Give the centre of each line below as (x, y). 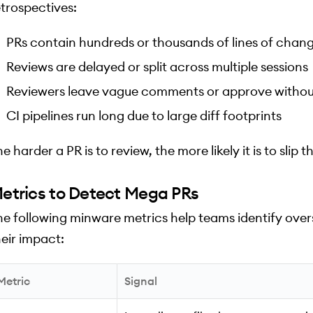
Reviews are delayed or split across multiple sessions (157, 67)
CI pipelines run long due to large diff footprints (144, 116)
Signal (141, 281)
